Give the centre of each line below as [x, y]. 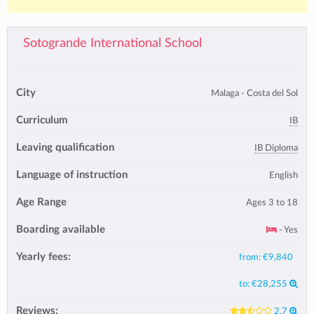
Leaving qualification [65, 148]
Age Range [41, 202]
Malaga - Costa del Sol [254, 93]
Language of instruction [72, 175]
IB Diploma [276, 148]
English [284, 175]
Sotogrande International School [112, 43]
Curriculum [42, 120]
